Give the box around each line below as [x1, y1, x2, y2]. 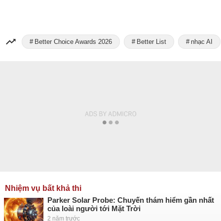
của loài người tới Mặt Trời [47, 204, 141, 213]
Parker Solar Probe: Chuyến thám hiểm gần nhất [47, 196, 214, 204]
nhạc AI [191, 37, 213, 45]
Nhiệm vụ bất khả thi [5, 184, 81, 192]
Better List [137, 37, 166, 45]
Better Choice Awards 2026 [35, 37, 112, 45]
